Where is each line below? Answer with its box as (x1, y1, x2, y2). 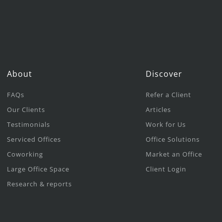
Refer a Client (146, 90, 192, 99)
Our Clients (6, 105, 45, 114)
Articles (146, 105, 171, 114)
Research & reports (6, 179, 72, 188)
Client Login (146, 164, 187, 173)
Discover (146, 68, 183, 79)
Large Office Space (6, 164, 69, 173)
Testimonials (6, 119, 50, 129)
